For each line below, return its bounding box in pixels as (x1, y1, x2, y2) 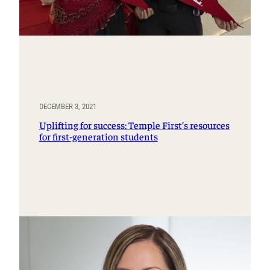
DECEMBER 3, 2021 (39, 102, 96, 111)
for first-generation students (39, 130, 158, 143)
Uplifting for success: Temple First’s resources (39, 118, 230, 131)
